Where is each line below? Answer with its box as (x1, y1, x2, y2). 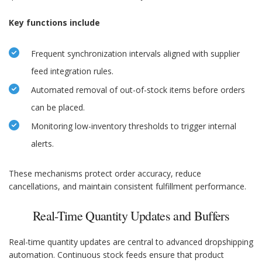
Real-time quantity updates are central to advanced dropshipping (9, 236, 253, 248)
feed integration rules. (31, 65, 113, 77)
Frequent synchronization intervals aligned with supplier (31, 48, 240, 60)
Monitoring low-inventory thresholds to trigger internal (31, 120, 236, 132)
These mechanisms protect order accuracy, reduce (9, 168, 201, 180)
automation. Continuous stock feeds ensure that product (9, 249, 224, 261)
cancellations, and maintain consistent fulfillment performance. (9, 181, 246, 192)
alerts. (31, 138, 54, 150)
